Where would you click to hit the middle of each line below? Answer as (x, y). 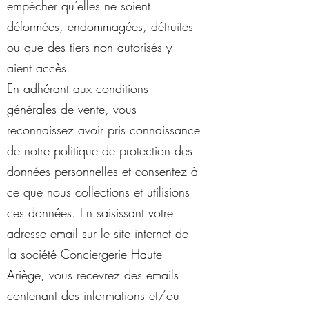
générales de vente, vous (72, 109)
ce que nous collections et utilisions (98, 192)
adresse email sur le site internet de (98, 233)
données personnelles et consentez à (102, 171)
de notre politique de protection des (100, 150)
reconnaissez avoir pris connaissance (103, 130)
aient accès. (39, 68)
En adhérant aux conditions (78, 88)
